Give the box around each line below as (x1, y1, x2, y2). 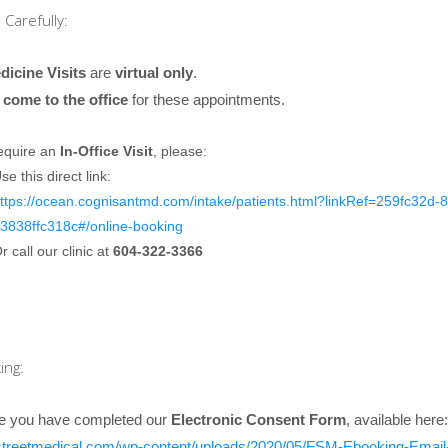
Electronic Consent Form (170, 411, 346, 428)
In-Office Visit (59, 142, 153, 159)
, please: (152, 142, 207, 159)
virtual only (114, 63, 193, 81)
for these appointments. (127, 90, 285, 108)
